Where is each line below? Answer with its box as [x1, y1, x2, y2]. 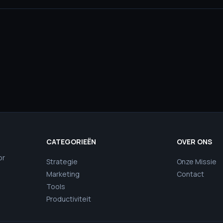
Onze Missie [177, 157, 217, 166]
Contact [177, 169, 205, 179]
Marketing [46, 169, 80, 179]
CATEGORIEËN [46, 137, 96, 146]
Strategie [46, 157, 78, 166]
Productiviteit [46, 194, 91, 204]
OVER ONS [177, 137, 213, 146]
